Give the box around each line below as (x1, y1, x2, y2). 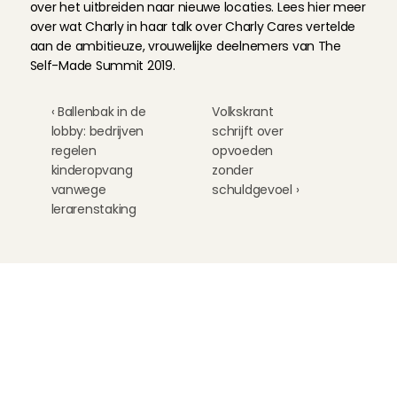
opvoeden (212, 142, 273, 160)
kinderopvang (51, 161, 133, 179)
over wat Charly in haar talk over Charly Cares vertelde (29, 18, 356, 35)
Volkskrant (212, 103, 274, 121)
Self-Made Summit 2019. (29, 57, 175, 74)
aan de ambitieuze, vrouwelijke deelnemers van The (29, 37, 341, 55)
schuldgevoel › (212, 181, 300, 198)
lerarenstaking (51, 200, 136, 218)
